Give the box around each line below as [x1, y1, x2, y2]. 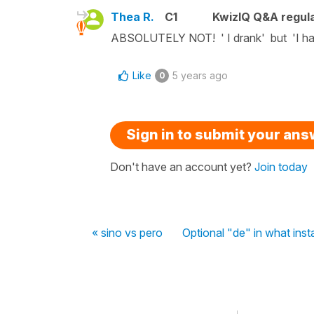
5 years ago [172, 69, 228, 81]
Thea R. [111, 9, 154, 24]
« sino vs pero [92, 225, 163, 240]
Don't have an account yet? [110, 159, 254, 174]
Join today [254, 159, 308, 174]
